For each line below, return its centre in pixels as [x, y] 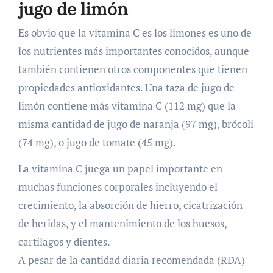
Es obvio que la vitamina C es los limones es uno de [135, 33]
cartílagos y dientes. [64, 242]
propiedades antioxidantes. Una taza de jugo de [126, 88]
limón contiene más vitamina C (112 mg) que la [127, 106]
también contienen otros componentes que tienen [133, 69]
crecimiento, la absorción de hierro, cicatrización [130, 205]
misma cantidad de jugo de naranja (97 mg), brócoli [136, 124]
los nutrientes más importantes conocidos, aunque [133, 51]
